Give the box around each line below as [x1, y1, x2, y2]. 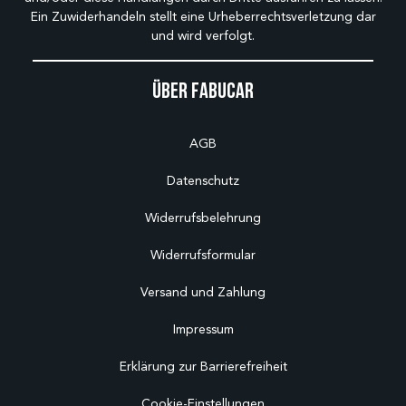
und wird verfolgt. [151, 28, 255, 44]
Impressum [172, 322, 234, 338]
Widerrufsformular [150, 247, 256, 264]
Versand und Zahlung [140, 285, 266, 301]
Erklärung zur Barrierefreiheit [119, 359, 287, 375]
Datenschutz [167, 173, 239, 189]
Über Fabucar [152, 79, 254, 102]
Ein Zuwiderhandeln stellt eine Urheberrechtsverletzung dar [30, 9, 376, 25]
